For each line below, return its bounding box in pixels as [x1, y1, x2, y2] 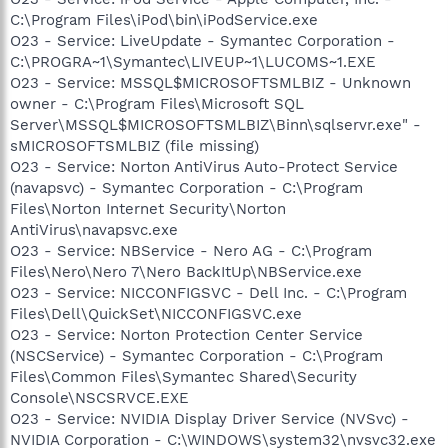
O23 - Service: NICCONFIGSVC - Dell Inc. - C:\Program [10, 283, 407, 302]
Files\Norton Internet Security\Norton [10, 199, 286, 218]
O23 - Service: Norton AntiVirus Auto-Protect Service [10, 157, 398, 176]
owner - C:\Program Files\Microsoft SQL [10, 94, 304, 113]
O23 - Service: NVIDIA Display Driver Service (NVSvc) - [10, 409, 409, 428]
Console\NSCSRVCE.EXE [10, 388, 189, 407]
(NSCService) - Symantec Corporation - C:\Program [10, 346, 383, 365]
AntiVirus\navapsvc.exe [10, 220, 178, 239]
